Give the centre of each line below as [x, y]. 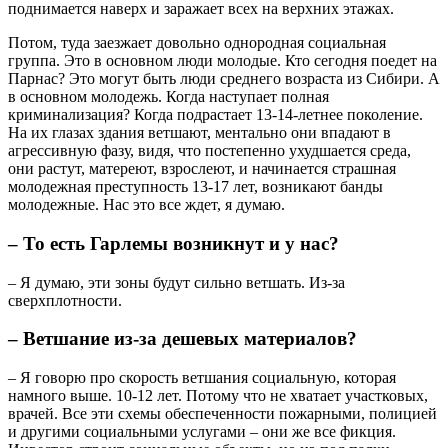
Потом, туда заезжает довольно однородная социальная [197, 43]
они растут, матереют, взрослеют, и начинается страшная [202, 169]
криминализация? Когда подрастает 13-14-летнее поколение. [215, 115]
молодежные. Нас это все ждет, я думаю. [146, 205]
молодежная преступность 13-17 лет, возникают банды [195, 187]
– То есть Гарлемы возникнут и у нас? [173, 243]
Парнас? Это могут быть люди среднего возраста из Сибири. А [224, 79]
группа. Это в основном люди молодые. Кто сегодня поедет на [222, 61]
